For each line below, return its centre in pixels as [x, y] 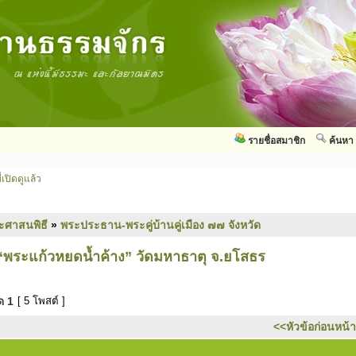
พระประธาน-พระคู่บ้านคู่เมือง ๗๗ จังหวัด [161, 225]
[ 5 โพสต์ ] [41, 301]
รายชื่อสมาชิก [277, 141]
